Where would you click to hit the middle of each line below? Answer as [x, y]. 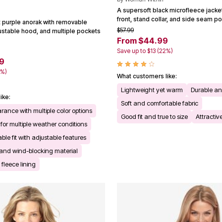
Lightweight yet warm [152, 89]
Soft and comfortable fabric [160, 103]
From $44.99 [142, 40]
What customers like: [147, 76]
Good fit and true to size [154, 116]
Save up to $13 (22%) [145, 51]
